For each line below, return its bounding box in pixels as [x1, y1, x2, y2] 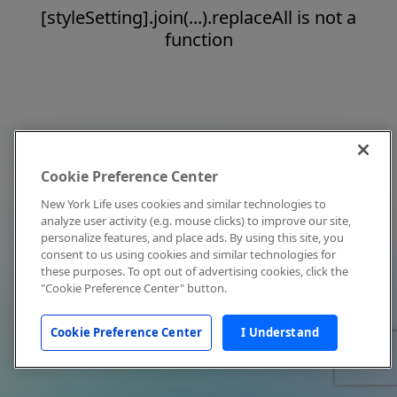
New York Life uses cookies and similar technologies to [41, 196, 326, 212]
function [164, 27, 233, 51]
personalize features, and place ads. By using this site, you [41, 230, 344, 245]
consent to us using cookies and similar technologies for [41, 246, 336, 262]
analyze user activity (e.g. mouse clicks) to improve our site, [41, 213, 351, 229]
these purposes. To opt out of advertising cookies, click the [41, 263, 348, 279]
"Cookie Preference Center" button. [41, 280, 227, 296]
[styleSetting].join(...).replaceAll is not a [41, 5, 356, 29]
